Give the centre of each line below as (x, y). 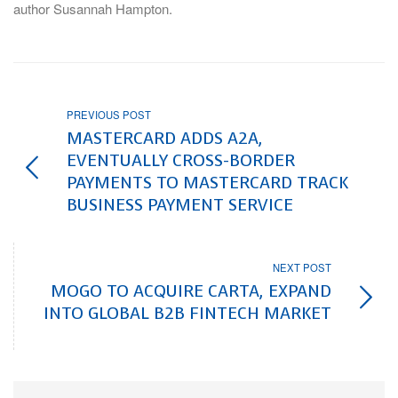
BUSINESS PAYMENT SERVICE (180, 205)
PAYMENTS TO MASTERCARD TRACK (207, 183)
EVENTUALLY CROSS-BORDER (181, 161)
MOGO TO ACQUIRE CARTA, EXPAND (191, 291)
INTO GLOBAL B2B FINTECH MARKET (187, 313)
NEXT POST (302, 267)
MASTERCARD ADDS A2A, (165, 139)
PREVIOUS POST (109, 115)
